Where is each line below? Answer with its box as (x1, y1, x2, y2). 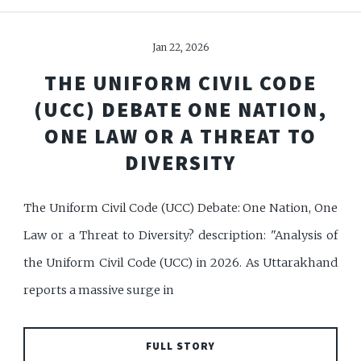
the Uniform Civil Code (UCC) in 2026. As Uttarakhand (23, 255, 338, 271)
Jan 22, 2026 (152, 41, 209, 54)
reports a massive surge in (23, 283, 175, 298)
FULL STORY (146, 339, 215, 354)
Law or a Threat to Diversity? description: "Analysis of (23, 228, 338, 243)
